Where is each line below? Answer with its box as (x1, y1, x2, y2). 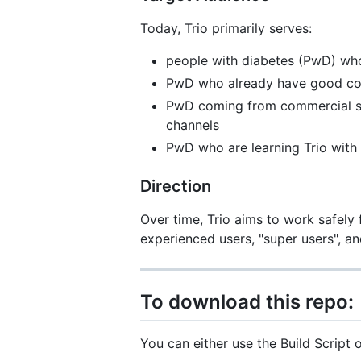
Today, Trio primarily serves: (140, 19, 312, 36)
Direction (140, 176, 211, 196)
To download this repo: (140, 289, 354, 313)
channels (166, 116, 219, 133)
